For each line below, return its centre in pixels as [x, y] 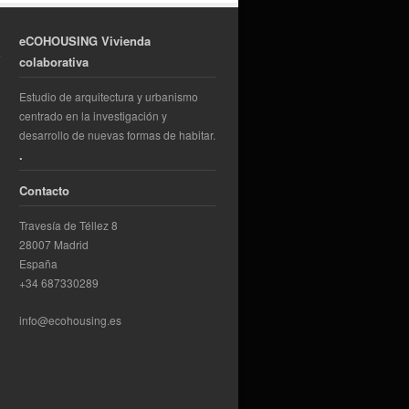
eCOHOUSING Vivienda [85, 40]
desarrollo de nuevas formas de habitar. [117, 134]
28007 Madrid [54, 244]
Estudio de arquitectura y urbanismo [109, 96]
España [38, 263]
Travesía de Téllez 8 [68, 225]
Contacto [44, 190]
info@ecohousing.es [70, 320]
